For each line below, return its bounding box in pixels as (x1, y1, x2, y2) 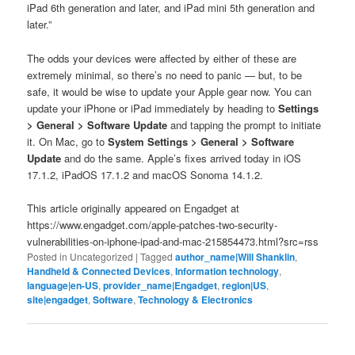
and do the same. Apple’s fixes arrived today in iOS (61, 150, 302, 166)
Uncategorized (67, 249, 136, 263)
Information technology (175, 263, 280, 278)
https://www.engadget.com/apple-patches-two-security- (27, 216, 278, 232)
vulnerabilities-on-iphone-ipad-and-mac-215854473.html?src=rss (27, 233, 319, 249)
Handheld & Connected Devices (27, 263, 171, 278)
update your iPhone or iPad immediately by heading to (27, 100, 279, 116)
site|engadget (27, 292, 89, 307)
